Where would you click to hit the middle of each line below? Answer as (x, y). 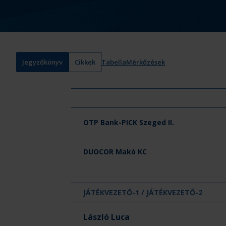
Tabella (114, 62)
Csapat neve (96, 104)
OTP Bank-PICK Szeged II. (129, 122)
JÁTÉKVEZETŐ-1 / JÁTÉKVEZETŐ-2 (143, 192)
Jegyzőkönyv (42, 62)
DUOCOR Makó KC (115, 152)
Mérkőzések (146, 62)
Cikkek (85, 62)
